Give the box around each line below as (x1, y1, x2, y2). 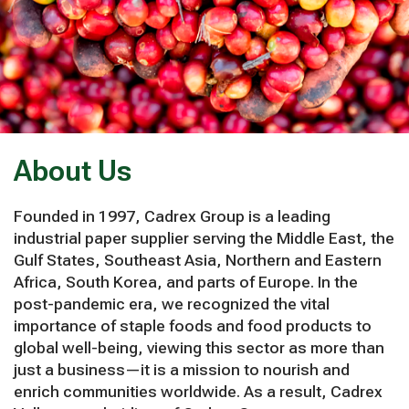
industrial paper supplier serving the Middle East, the (14, 229, 394, 248)
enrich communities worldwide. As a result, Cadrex (14, 383, 383, 402)
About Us (14, 153, 131, 189)
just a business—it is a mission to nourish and (14, 361, 350, 380)
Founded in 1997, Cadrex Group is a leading (14, 207, 330, 226)
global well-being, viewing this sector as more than (14, 339, 384, 358)
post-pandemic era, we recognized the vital (14, 295, 330, 314)
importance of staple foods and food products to (14, 317, 372, 336)
